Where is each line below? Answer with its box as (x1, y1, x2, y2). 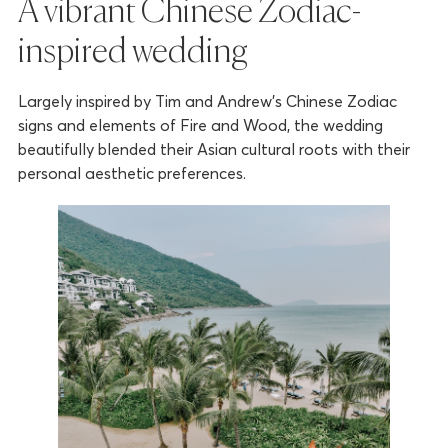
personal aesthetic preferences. (17, 163, 246, 184)
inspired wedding (17, 36, 248, 71)
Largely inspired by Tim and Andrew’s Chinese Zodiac (17, 91, 397, 112)
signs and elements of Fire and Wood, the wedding (17, 115, 383, 136)
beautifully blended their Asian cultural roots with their (17, 139, 410, 160)
